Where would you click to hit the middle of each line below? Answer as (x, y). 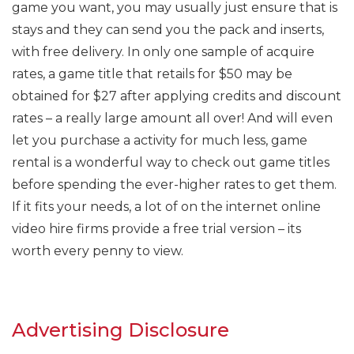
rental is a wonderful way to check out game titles (171, 162)
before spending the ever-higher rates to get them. (174, 185)
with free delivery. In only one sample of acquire (163, 52)
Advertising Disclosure (121, 330)
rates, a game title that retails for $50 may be (152, 74)
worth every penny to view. (98, 251)
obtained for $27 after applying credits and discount (177, 96)
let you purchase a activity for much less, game (160, 140)
